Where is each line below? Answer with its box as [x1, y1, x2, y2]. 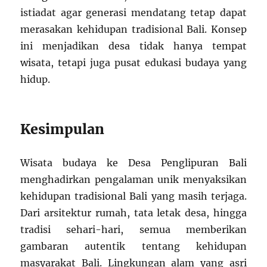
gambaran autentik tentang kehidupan [20, 240, 247, 253]
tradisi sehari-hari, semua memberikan [20, 223, 247, 236]
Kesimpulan [20, 120, 105, 138]
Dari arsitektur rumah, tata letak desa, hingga [20, 207, 247, 219]
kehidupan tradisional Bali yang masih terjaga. [20, 190, 247, 203]
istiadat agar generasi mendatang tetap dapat [20, 7, 247, 19]
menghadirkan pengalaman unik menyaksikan [20, 173, 247, 186]
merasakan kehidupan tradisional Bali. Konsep [20, 23, 247, 36]
